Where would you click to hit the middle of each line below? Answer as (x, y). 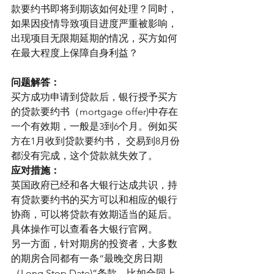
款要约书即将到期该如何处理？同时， (94, 9)
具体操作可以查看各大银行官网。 (84, 229)
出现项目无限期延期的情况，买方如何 (94, 38)
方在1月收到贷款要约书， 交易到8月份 (95, 141)
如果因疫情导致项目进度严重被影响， (94, 24)
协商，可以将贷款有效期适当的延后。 (94, 214)
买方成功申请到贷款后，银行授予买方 (94, 97)
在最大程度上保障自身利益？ (75, 53)
